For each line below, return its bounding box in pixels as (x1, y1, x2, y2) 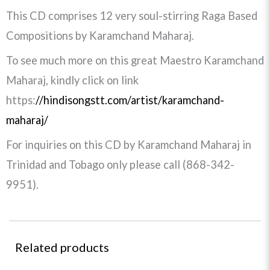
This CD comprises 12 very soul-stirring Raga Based (6, 9, 257, 23)
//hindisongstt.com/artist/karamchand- (36, 93, 224, 107)
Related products (15, 240, 109, 255)
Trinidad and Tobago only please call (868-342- (6, 158, 234, 172)
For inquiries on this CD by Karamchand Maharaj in (6, 138, 251, 152)
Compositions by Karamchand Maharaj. (6, 29, 194, 43)
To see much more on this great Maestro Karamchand (6, 54, 264, 67)
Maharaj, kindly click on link (6, 74, 139, 87)
